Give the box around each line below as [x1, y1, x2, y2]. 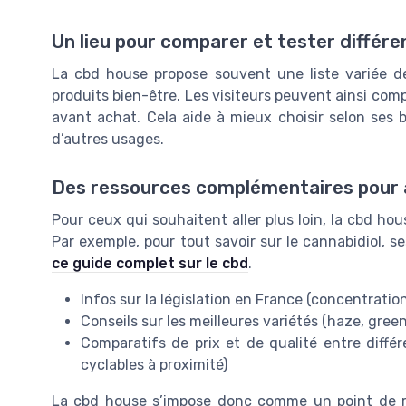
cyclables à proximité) [81, 356, 227, 374]
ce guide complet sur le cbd [52, 255, 248, 273]
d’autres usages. [52, 130, 164, 149]
